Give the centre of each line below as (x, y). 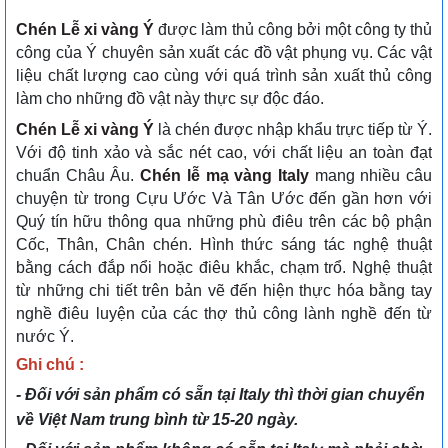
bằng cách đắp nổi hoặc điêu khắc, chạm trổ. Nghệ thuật (224, 268)
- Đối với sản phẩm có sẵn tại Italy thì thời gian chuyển (220, 395)
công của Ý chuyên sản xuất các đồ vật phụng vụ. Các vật (224, 53)
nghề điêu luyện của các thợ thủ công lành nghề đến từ (224, 314)
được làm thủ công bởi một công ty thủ (293, 30)
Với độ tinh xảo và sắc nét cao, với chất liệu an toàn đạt (224, 153)
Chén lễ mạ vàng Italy (224, 176)
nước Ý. (45, 337)
